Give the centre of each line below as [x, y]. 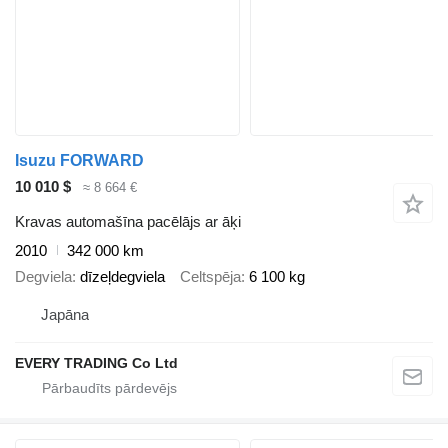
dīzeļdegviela [122, 277]
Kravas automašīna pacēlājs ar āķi [128, 221]
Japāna [65, 314]
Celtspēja [210, 277]
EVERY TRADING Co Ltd [96, 362]
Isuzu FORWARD [79, 161]
